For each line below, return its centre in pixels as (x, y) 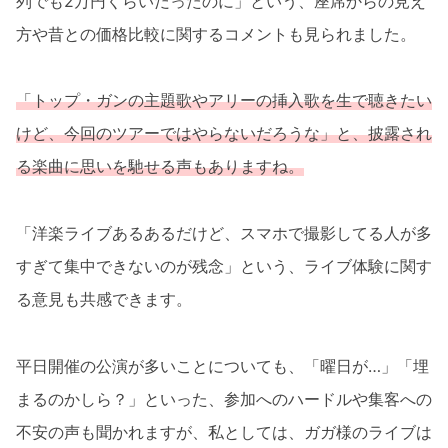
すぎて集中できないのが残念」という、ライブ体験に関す (224, 265)
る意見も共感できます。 (104, 298)
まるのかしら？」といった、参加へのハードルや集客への (224, 398)
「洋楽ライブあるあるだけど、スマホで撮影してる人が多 (224, 232)
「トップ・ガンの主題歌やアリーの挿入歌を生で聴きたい (224, 100)
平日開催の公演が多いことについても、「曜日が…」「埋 (222, 365)
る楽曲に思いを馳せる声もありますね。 (160, 166)
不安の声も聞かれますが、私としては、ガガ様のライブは (224, 431)
